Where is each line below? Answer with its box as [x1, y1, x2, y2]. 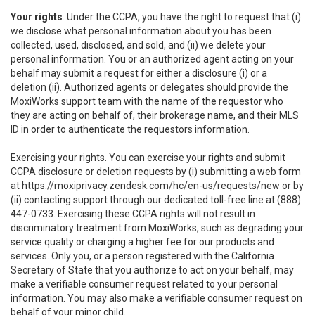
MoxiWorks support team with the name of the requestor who [11, 96, 283, 107]
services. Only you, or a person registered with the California [11, 250, 274, 262]
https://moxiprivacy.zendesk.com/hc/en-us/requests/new [22, 180, 280, 191]
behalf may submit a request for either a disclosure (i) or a [11, 67, 267, 79]
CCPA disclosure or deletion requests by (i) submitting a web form [11, 166, 301, 177]
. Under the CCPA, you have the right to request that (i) [63, 11, 301, 22]
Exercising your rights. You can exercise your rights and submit [11, 152, 285, 163]
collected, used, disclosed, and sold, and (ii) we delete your [11, 39, 266, 51]
